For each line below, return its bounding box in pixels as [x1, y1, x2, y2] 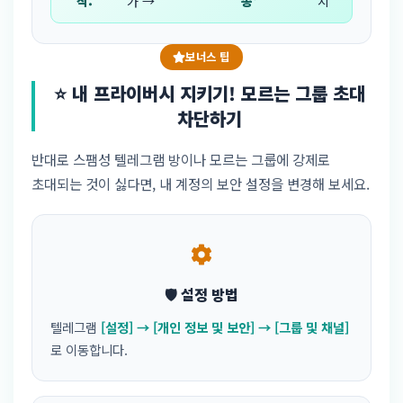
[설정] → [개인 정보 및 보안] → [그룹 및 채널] [101, 317, 349, 336]
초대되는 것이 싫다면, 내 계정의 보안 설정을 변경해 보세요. [31, 173, 370, 193]
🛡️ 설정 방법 [165, 282, 238, 305]
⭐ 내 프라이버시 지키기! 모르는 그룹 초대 [54, 79, 365, 106]
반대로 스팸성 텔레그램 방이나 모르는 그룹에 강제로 [31, 148, 330, 169]
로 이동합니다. [50, 339, 128, 359]
